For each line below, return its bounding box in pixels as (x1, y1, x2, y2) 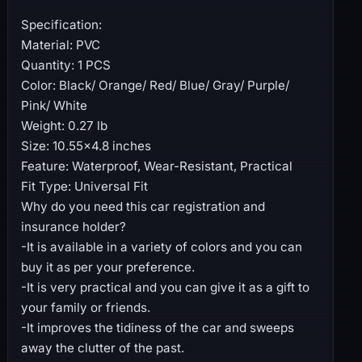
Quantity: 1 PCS (20, 57, 111, 74)
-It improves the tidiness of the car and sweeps (20, 320, 294, 336)
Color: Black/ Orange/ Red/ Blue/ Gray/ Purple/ (20, 78, 289, 94)
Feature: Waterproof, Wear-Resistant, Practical (20, 158, 293, 175)
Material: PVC (20, 37, 100, 53)
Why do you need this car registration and (20, 199, 265, 215)
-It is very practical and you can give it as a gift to (20, 280, 309, 296)
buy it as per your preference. (20, 259, 195, 276)
